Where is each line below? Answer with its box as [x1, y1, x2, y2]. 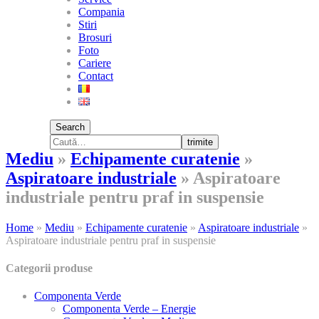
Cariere [78, 57, 111, 69]
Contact [78, 70, 113, 82]
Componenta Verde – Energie [63, 303, 196, 315]
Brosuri [78, 31, 112, 43]
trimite [187, 137, 213, 147]
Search [56, 122, 85, 132]
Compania [78, 6, 125, 18]
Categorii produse [6, 262, 93, 275]
